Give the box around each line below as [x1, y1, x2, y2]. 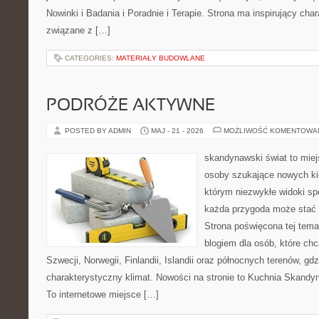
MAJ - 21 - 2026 [151, 127, 204, 135]
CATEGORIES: [65, 54, 116, 62]
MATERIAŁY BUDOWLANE [116, 54, 205, 62]
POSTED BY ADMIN [65, 127, 133, 135]
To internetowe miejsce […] [46, 289, 159, 300]
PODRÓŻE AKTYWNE [46, 98, 215, 114]
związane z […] [46, 25, 110, 36]
